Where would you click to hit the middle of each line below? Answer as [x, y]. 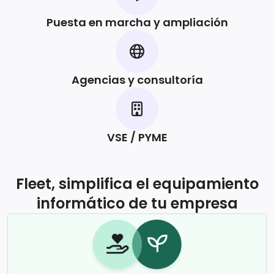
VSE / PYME [137, 138]
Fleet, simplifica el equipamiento [137, 184]
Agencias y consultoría [137, 80]
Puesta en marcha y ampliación [137, 23]
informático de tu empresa [137, 204]
